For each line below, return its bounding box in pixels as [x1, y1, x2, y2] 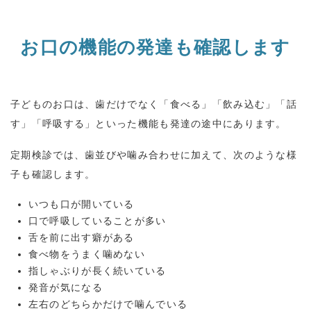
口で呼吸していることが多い [28, 215, 167, 227]
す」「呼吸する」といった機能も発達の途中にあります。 [10, 118, 287, 130]
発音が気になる [28, 282, 103, 294]
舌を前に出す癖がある [28, 232, 135, 244]
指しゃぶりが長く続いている [28, 265, 167, 277]
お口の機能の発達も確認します [20, 37, 291, 58]
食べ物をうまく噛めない [28, 249, 146, 260]
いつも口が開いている [28, 199, 135, 210]
